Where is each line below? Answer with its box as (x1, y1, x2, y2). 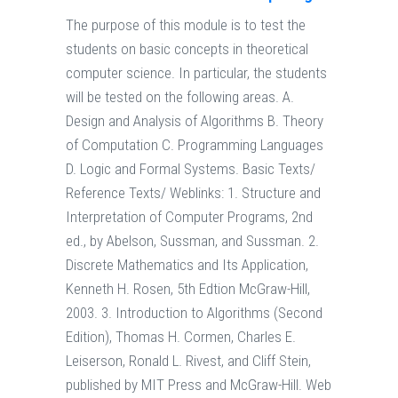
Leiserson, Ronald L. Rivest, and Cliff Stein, (66, 352, 311, 370)
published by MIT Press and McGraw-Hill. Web (66, 376, 331, 394)
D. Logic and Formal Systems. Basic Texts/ (66, 160, 315, 179)
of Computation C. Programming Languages (66, 136, 323, 155)
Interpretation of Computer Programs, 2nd (66, 208, 313, 227)
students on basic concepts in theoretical (66, 40, 308, 59)
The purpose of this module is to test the (66, 16, 306, 35)
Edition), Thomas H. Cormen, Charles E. (66, 328, 296, 346)
